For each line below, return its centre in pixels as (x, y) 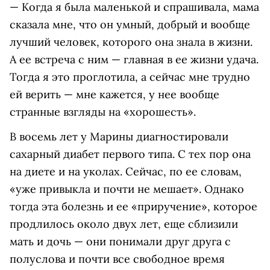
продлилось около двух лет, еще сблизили (124, 224)
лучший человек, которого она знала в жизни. (131, 42)
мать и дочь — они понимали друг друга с (120, 242)
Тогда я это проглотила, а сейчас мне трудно (130, 77)
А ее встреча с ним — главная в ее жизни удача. (134, 60)
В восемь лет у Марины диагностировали (119, 137)
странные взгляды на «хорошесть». (103, 112)
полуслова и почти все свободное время (117, 259)
